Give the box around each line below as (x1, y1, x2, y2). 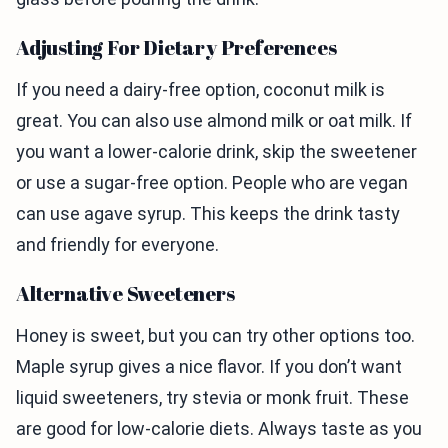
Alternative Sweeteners (16, 279, 235, 307)
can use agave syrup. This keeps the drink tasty (16, 202, 400, 224)
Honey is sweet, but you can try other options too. (16, 324, 415, 346)
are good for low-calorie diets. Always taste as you (16, 417, 422, 439)
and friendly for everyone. (16, 233, 219, 255)
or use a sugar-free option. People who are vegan (16, 171, 408, 193)
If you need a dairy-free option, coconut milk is (16, 78, 385, 100)
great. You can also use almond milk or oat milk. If (16, 109, 412, 131)
